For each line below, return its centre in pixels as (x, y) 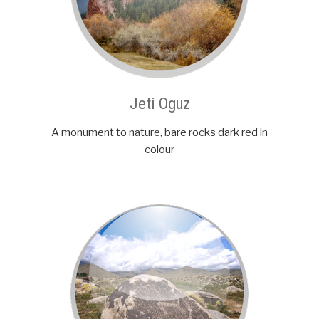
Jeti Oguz (159, 104)
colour (159, 150)
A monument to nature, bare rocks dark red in (159, 133)
